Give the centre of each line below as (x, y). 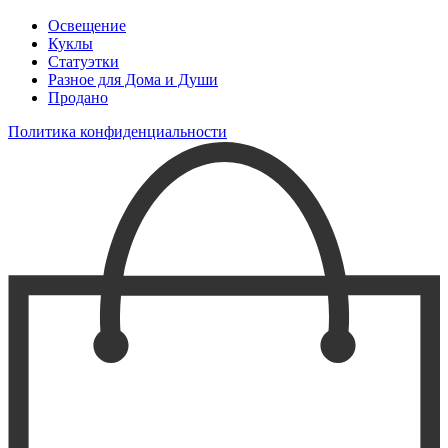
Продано (78, 98)
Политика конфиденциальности (117, 132)
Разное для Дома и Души (133, 80)
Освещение (87, 26)
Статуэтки (83, 62)
